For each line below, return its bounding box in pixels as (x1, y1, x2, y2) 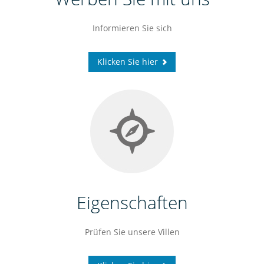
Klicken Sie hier (97, 56, 158, 68)
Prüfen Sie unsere (84, 226, 156, 238)
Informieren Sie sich (92, 22, 172, 34)
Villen (157, 226, 180, 238)
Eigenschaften (76, 190, 188, 215)
